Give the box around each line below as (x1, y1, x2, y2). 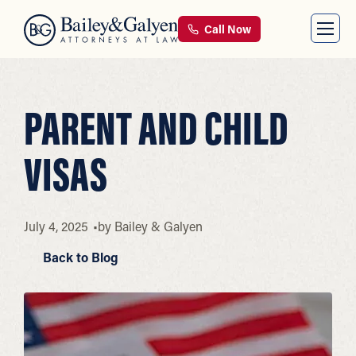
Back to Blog (40, 249, 118, 265)
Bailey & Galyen (114, 218, 203, 234)
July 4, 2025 (24, 218, 88, 234)
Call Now (202, 21, 251, 37)
